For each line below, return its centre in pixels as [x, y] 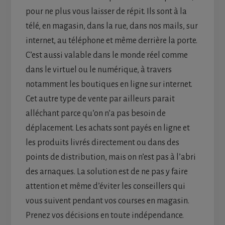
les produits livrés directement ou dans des [102, 142]
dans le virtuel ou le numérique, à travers [98, 70]
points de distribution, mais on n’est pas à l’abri [110, 157]
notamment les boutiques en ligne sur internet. [109, 84]
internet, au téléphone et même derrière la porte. [111, 40]
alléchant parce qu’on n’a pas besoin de [95, 113]
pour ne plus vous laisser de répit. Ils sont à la [106, 11]
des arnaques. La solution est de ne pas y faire [106, 172]
